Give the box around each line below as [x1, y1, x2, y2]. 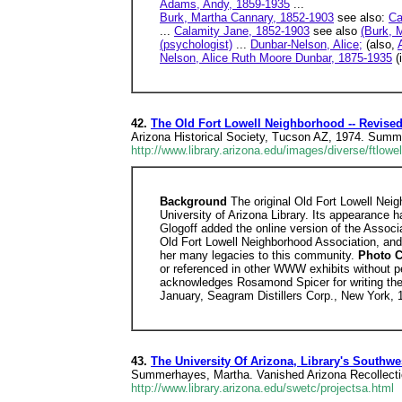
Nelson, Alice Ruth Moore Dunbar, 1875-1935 [160, 51, 392, 65]
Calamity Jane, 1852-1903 [174, 24, 310, 38]
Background [160, 195, 231, 208]
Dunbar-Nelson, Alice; [250, 38, 363, 51]
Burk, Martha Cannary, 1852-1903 [160, 11, 334, 24]
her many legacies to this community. [160, 249, 358, 262]
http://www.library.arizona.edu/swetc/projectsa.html [131, 381, 394, 395]
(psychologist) [160, 38, 232, 51]
